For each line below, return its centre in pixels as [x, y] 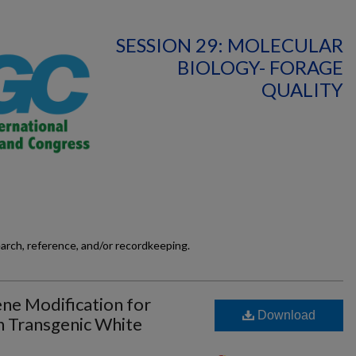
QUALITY [302, 89]
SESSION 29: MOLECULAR [230, 45]
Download [285, 315]
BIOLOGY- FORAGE [260, 67]
